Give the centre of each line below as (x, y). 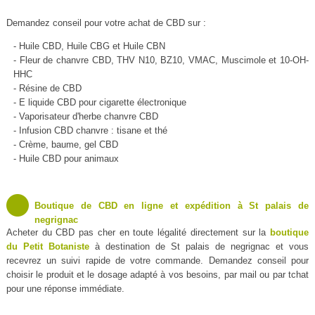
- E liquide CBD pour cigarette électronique (99, 103)
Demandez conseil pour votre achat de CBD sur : (106, 23)
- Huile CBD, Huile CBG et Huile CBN (89, 46)
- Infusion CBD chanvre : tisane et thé (90, 131)
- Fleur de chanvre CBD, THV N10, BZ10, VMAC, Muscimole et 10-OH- (161, 60)
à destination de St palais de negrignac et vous (199, 247)
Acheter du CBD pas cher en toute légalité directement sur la (138, 233)
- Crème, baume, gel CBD (65, 145)
